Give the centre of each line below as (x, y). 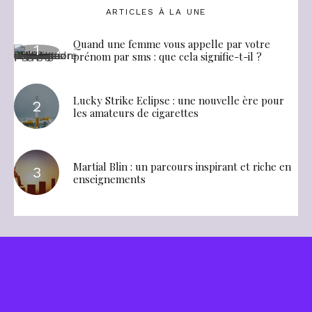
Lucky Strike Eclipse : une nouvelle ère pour (179, 100)
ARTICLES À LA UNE (156, 12)
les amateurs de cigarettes (136, 112)
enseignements (109, 179)
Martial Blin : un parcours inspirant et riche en (182, 166)
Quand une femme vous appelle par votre (172, 44)
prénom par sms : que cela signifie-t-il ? (167, 57)
